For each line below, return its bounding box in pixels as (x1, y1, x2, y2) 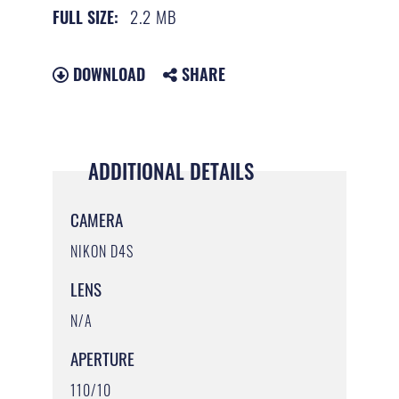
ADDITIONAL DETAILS (87, 155, 254, 186)
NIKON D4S (69, 240, 134, 262)
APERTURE (69, 346, 134, 371)
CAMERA (69, 206, 123, 232)
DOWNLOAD (68, 61, 145, 85)
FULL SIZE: (52, 5, 118, 29)
